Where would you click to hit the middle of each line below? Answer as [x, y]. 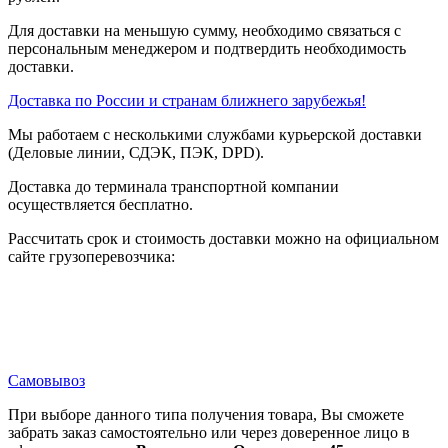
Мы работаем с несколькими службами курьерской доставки [215, 134]
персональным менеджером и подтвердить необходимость [207, 48]
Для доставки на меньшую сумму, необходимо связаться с [204, 30]
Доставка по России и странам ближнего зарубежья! [187, 100]
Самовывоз [46, 380]
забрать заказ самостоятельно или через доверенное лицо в [209, 432]
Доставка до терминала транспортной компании [173, 186]
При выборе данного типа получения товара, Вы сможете [206, 414]
